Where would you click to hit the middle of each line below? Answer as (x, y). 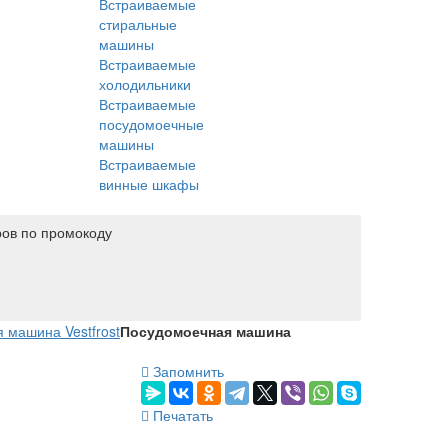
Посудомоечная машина (205, 330)
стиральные (138, 23)
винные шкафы (149, 183)
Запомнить (186, 370)
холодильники (145, 83)
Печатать (181, 414)
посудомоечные (151, 123)
